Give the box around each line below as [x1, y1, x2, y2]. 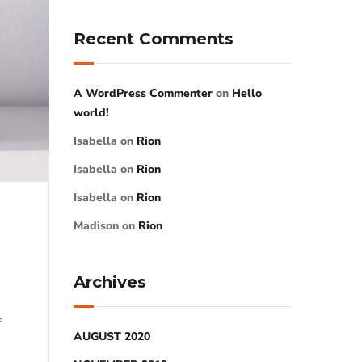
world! [74, 105, 109, 120]
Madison [74, 218, 119, 234]
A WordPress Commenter [74, 86, 213, 101]
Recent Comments [74, 29, 234, 48]
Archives [74, 272, 146, 292]
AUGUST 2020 [74, 329, 150, 344]
